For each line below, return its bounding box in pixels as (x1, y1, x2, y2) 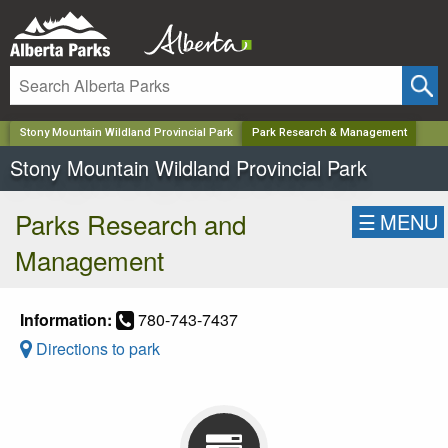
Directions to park (32, 336, 160, 360)
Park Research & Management (251, 126, 407, 140)
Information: (20, 307, 112, 331)
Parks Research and (15, 204, 246, 242)
